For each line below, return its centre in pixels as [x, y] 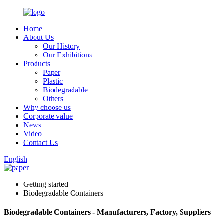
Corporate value [48, 116]
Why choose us [47, 107]
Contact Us [41, 142]
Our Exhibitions [67, 55]
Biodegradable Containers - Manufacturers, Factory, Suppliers [107, 212]
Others [53, 99]
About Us [38, 37]
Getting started [46, 184]
